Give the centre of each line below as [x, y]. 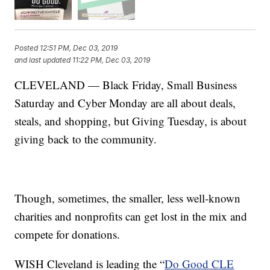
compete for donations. [67, 234]
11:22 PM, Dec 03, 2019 [111, 60]
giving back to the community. [86, 139]
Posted [27, 48]
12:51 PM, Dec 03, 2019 [79, 48]
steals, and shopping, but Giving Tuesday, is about [131, 121]
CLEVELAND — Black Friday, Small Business [126, 85]
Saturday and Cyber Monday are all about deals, [125, 103]
